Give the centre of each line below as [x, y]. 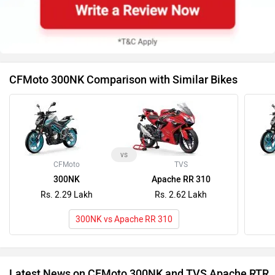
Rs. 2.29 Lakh [66, 195]
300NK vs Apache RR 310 [124, 219]
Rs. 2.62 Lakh [181, 195]
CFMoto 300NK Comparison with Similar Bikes [123, 79]
